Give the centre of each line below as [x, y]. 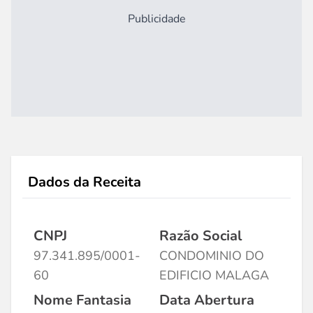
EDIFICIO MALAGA [214, 275]
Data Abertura [207, 300]
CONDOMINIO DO [212, 256]
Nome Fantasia [82, 300]
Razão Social [201, 236]
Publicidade [156, 19]
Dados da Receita [85, 182]
